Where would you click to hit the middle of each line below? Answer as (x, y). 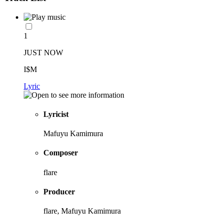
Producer (59, 191)
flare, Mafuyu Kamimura (82, 211)
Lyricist (56, 114)
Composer (61, 153)
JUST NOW (43, 52)
